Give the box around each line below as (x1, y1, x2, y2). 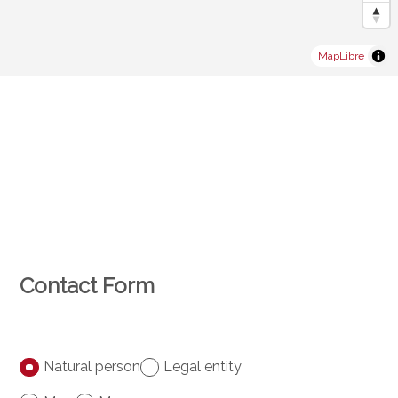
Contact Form (20, 272, 155, 298)
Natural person (43, 357, 140, 375)
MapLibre (318, 49, 364, 62)
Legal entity (163, 357, 243, 375)
